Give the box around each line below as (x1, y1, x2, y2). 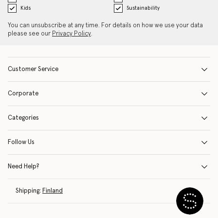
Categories (8, 115, 39, 121)
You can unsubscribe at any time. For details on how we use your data (8, 22, 203, 29)
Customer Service (8, 66, 58, 73)
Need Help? (8, 163, 39, 170)
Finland (42, 188, 63, 194)
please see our (8, 31, 52, 37)
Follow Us (8, 139, 35, 145)
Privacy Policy (52, 31, 91, 37)
